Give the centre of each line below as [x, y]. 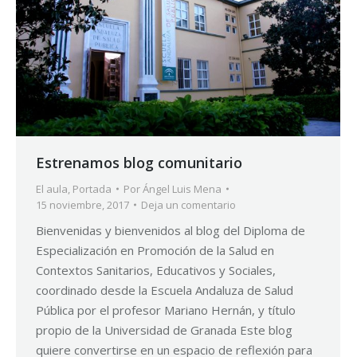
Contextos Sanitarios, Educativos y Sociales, [156, 270]
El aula [52, 188]
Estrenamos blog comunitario [139, 162]
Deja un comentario [188, 204]
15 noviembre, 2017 [82, 204]
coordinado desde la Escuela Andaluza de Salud [165, 290]
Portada [92, 188]
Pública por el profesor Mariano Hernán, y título [166, 310]
